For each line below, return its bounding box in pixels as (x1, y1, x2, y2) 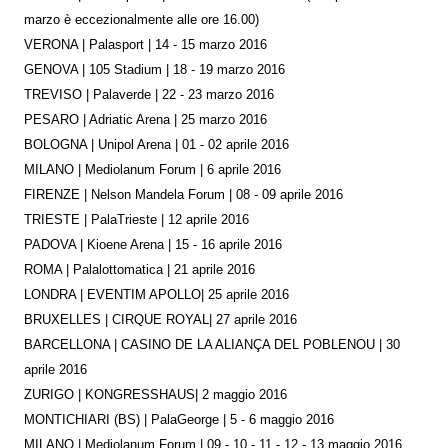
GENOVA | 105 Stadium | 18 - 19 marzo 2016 (24, 62, 285, 77)
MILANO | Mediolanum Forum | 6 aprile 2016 (24, 162, 281, 177)
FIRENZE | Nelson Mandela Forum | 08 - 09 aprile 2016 (24, 187, 343, 202)
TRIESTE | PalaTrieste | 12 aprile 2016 (24, 212, 249, 227)
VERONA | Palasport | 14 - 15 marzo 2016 (24, 37, 267, 52)
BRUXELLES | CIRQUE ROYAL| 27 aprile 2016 (24, 312, 297, 327)
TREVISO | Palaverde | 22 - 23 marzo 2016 (24, 87, 274, 102)
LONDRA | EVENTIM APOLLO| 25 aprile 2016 (24, 287, 289, 302)
